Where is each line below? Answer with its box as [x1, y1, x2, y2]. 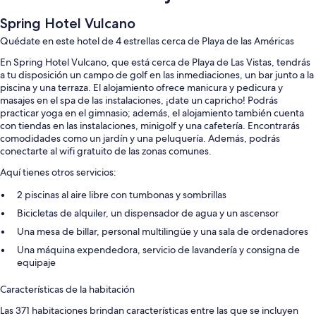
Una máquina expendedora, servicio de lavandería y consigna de [17, 243, 300, 256]
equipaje [17, 255, 56, 269]
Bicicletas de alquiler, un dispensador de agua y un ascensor [17, 206, 279, 219]
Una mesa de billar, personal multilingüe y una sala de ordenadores [17, 224, 308, 238]
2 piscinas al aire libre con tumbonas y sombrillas [17, 188, 226, 201]
